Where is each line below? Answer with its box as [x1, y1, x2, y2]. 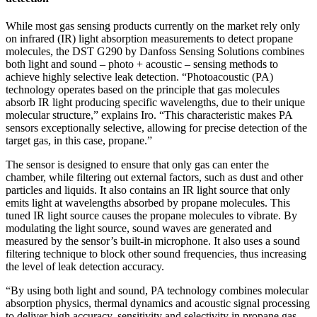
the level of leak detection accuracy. [6, 260, 167, 272]
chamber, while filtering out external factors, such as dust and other [6, 171, 303, 183]
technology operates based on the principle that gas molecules [6, 83, 279, 96]
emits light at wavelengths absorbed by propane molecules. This [6, 196, 290, 209]
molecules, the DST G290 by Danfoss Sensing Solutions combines [6, 45, 304, 57]
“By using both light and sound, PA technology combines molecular [6, 284, 309, 296]
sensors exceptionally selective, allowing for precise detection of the [6, 121, 307, 134]
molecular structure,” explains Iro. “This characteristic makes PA [6, 108, 292, 121]
